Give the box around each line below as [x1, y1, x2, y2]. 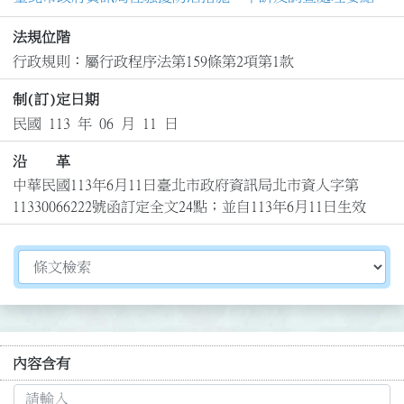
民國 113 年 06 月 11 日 [12, 115, 179, 131]
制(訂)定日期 [12, 92, 99, 107]
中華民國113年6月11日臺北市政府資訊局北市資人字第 [12, 178, 359, 193]
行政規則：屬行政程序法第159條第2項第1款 [12, 53, 294, 69]
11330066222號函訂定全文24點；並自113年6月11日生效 [12, 199, 366, 215]
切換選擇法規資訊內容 [17, 252, 161, 268]
